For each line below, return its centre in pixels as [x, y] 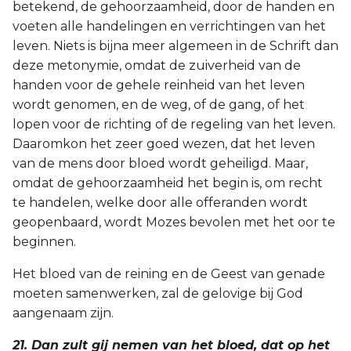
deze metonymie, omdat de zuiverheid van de [157, 65]
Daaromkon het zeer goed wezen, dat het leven [164, 144]
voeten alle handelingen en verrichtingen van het [169, 26]
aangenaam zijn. [63, 313]
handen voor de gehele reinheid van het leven [159, 85]
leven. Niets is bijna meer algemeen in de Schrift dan [175, 46]
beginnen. [44, 242]
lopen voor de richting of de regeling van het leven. [174, 124]
